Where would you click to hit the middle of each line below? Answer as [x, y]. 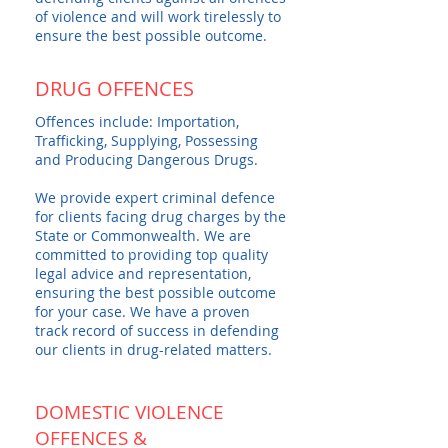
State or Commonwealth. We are [143, 235]
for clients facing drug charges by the [160, 216]
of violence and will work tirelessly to [158, 16]
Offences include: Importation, [137, 121]
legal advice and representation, [143, 273]
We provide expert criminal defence [155, 197]
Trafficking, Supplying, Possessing [146, 140]
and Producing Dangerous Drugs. [146, 159]
